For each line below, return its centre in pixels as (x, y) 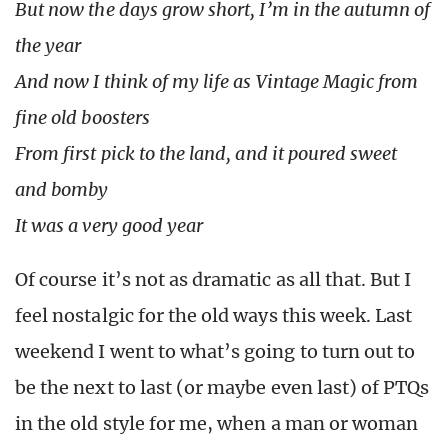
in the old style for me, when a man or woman (217, 424)
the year (48, 46)
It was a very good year (109, 226)
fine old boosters (82, 118)
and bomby (62, 190)
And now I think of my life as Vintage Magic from (217, 82)
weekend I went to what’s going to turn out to (215, 352)
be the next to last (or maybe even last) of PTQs (222, 388)
